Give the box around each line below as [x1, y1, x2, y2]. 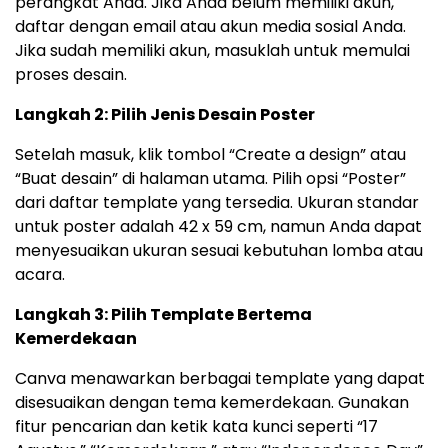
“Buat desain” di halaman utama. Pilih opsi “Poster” [15, 167, 406, 191]
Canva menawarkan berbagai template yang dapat [15, 367, 425, 391]
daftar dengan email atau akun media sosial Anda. [15, 15, 406, 39]
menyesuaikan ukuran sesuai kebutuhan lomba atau [15, 239, 423, 263]
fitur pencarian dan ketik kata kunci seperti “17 [15, 415, 378, 439]
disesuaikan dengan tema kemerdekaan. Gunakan [15, 391, 409, 415]
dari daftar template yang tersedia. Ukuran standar [15, 191, 419, 215]
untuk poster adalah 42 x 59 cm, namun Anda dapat [15, 215, 422, 239]
